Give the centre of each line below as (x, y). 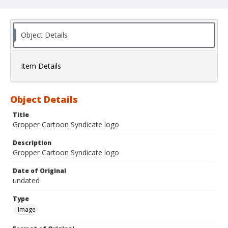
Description (32, 143)
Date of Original (39, 171)
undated (26, 181)
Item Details (41, 66)
